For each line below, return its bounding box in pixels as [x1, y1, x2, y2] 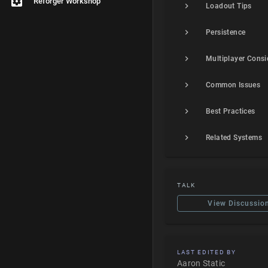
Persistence [206, 28, 246, 36]
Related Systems [206, 133, 262, 142]
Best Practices [206, 107, 255, 115]
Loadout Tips [206, 2, 252, 10]
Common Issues [206, 81, 261, 89]
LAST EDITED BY [177, 249, 236, 255]
